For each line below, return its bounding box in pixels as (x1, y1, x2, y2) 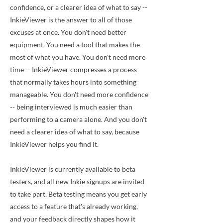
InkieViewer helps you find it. (10, 140, 99, 148)
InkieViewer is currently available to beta (10, 165, 135, 173)
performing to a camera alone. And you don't (10, 115, 147, 123)
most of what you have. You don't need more (10, 53, 145, 61)
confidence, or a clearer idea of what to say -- (10, 3, 147, 11)
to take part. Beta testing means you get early (10, 190, 147, 198)
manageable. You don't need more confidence (10, 90, 148, 99)
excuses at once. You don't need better (10, 28, 126, 36)
